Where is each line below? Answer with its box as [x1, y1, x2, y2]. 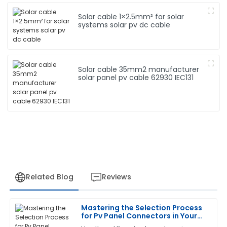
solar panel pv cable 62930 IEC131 [78, 72, 194, 83]
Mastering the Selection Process [81, 202, 203, 213]
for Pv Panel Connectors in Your [81, 210, 198, 221]
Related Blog [25, 171, 73, 182]
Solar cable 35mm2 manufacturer [78, 64, 200, 75]
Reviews [101, 171, 131, 182]
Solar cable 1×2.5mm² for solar [78, 12, 156, 22]
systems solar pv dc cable [78, 20, 171, 30]
